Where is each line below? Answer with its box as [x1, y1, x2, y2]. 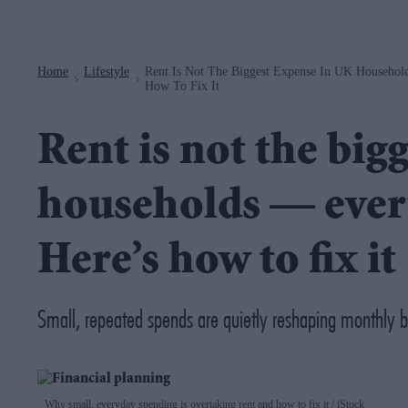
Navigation [125, 3, 190, 16]
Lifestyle [84, 64, 129, 78]
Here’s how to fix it [37, 240, 396, 286]
